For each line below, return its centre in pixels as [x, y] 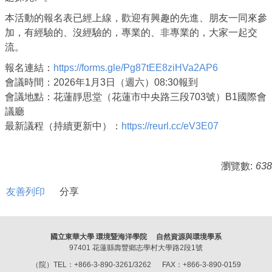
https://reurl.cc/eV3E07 [170, 126]
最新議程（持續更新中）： [63, 126]
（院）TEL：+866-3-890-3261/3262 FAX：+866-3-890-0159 [136, 265]
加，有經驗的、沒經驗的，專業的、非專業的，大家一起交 [131, 33]
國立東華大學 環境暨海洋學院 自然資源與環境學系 [136, 237]
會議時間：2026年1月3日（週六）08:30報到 [101, 83]
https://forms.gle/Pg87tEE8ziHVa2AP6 [136, 68]
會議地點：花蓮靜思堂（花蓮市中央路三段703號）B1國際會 [136, 97]
